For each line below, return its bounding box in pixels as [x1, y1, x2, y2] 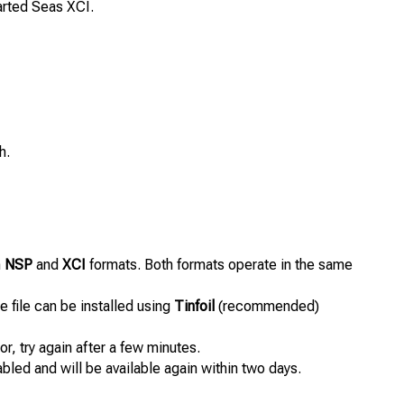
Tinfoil [174, 298, 215, 316]
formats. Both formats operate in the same [86, 256, 353, 274]
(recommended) [215, 298, 319, 316]
